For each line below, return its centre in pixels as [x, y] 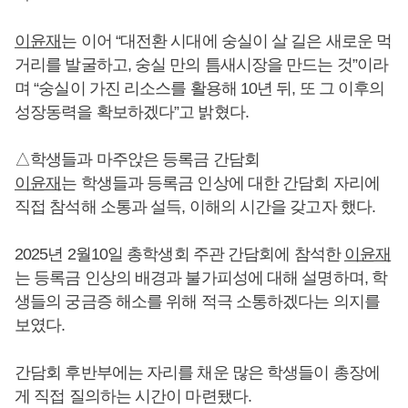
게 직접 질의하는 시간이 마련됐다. [133, 396]
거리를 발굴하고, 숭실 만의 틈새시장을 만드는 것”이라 [202, 65]
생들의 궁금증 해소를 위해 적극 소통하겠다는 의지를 [197, 301]
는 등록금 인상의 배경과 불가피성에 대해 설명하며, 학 [201, 278]
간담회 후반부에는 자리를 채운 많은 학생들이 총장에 [197, 372]
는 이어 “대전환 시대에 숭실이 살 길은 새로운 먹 [227, 41]
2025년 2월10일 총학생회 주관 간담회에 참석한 [179, 254]
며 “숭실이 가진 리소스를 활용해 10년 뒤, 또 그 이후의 [200, 88]
